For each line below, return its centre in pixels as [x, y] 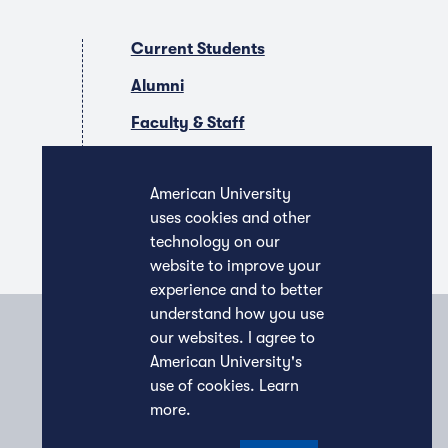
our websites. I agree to [232, 338]
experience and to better [236, 290]
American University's [226, 362]
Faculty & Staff [187, 123]
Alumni [157, 86]
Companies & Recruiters [222, 160]
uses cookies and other [230, 218]
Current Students [197, 49]
